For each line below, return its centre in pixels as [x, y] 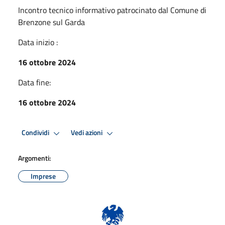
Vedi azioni [87, 133]
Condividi [36, 133]
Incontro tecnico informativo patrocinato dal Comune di [112, 10]
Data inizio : [38, 42]
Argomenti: [34, 158]
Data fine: [34, 82]
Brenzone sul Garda [51, 22]
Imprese [43, 176]
